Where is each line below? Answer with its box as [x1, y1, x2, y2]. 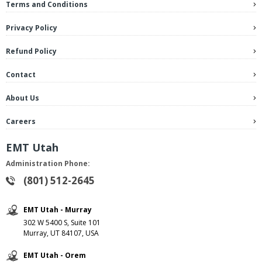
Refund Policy [6, 46, 57, 57]
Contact [6, 70, 36, 80]
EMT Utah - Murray [23, 205, 92, 215]
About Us [6, 93, 39, 104]
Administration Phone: [6, 158, 90, 169]
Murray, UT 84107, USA [23, 228, 99, 239]
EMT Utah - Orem [23, 250, 86, 261]
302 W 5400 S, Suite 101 [23, 218, 101, 228]
